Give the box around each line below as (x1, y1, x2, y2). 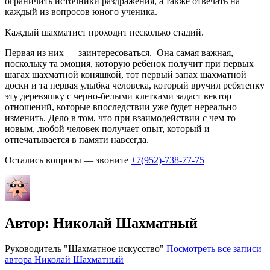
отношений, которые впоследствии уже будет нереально (5, 101, 237, 112)
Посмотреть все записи (166, 243, 262, 254)
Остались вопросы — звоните (5, 154, 131, 165)
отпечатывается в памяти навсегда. (5, 134, 149, 145)
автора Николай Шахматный (5, 254, 124, 265)
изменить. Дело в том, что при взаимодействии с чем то (5, 112, 236, 123)
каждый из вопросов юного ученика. (5, 6, 157, 17)
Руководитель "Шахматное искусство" (5, 243, 166, 254)
